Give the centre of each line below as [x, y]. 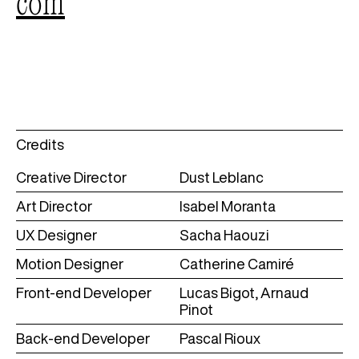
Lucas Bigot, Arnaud [244, 293]
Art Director [54, 206]
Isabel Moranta [228, 206]
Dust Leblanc [222, 177]
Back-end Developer [83, 339]
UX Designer [56, 235]
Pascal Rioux [220, 339]
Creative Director [71, 177]
